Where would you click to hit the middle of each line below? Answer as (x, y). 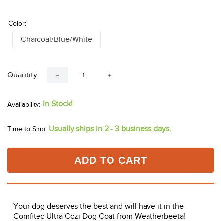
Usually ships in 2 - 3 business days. (110, 129)
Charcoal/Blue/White (56, 40)
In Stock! (58, 104)
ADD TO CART (110, 161)
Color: (17, 24)
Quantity (22, 75)
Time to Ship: (27, 129)
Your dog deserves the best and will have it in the (98, 206)
